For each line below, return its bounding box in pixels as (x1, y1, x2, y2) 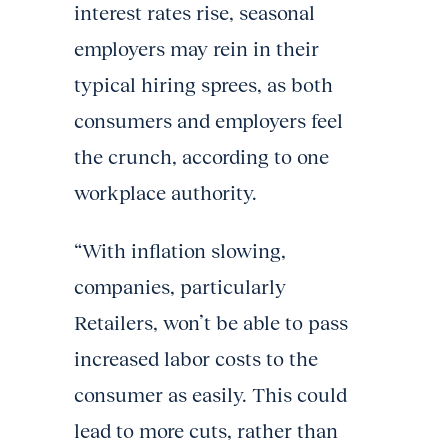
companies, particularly (74, 276, 286, 298)
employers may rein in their (74, 38, 319, 60)
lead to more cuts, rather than (74, 420, 338, 442)
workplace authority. (74, 182, 257, 204)
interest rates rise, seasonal (74, 2, 315, 24)
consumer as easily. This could (74, 384, 347, 406)
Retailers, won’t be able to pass (74, 312, 348, 334)
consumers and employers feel (74, 110, 343, 132)
